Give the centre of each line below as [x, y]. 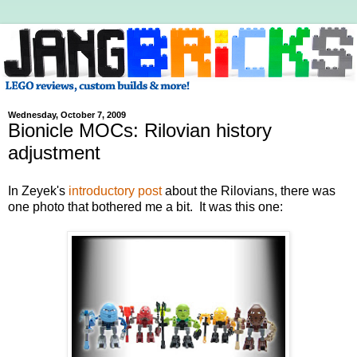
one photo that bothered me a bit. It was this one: [145, 206]
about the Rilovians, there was [249, 190]
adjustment [54, 153]
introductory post [115, 190]
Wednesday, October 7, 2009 [67, 115]
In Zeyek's [38, 190]
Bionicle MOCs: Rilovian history [140, 131]
